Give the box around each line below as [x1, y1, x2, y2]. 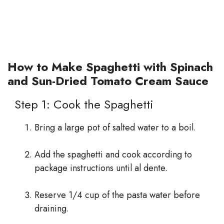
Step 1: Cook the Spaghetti [7, 95, 153, 113]
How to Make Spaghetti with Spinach [7, 58, 213, 76]
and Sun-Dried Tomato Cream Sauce [7, 72, 208, 90]
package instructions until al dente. [34, 161, 167, 175]
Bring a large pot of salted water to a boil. [34, 121, 196, 134]
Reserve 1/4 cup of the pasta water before [34, 188, 200, 202]
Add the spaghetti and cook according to [34, 148, 192, 161]
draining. [34, 202, 69, 215]
